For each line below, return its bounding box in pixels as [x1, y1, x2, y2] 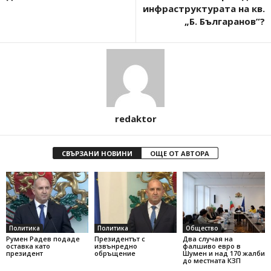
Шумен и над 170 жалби [182, 249, 265, 258]
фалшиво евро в [182, 241, 241, 251]
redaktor [114, 112, 157, 125]
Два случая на [182, 234, 233, 244]
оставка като [6, 241, 50, 251]
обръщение [94, 249, 135, 258]
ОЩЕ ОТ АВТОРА [150, 148, 209, 158]
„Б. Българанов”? [184, 15, 265, 27]
